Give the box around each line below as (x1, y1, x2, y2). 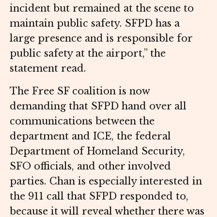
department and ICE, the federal (10, 130, 171, 142)
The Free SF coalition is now (10, 85, 150, 97)
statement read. (10, 62, 89, 75)
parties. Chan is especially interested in (10, 175, 202, 187)
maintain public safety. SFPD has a (10, 17, 180, 30)
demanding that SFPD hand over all (10, 100, 186, 112)
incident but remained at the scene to (10, 2, 194, 15)
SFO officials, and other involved (10, 160, 171, 172)
